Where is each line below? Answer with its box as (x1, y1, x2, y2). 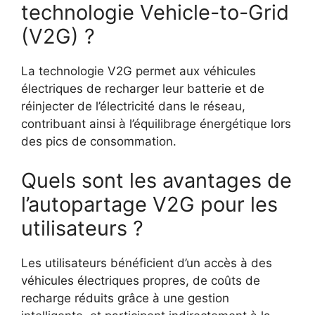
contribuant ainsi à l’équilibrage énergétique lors (21, 117, 291, 131)
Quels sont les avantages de (21, 167, 292, 193)
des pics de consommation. (21, 134, 176, 149)
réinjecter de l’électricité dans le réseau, (21, 99, 245, 114)
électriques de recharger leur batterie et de (21, 82, 264, 96)
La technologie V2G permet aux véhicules (21, 64, 256, 79)
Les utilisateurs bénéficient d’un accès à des (21, 255, 272, 270)
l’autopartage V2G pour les (21, 191, 278, 217)
